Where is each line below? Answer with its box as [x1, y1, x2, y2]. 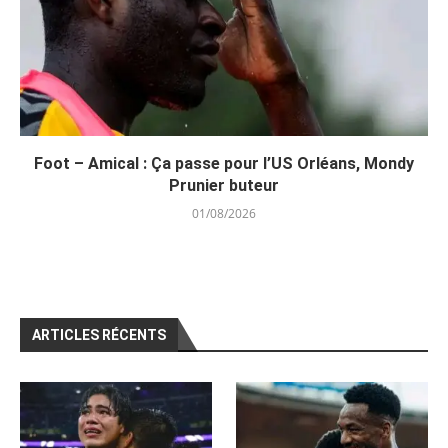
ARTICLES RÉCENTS [32, 326, 166, 343]
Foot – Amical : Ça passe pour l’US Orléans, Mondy [34, 153, 414, 173]
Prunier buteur [169, 175, 279, 195]
